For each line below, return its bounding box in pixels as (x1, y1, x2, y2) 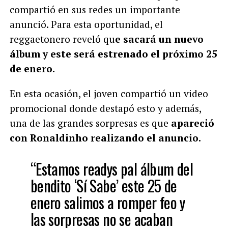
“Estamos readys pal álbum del (30, 157, 193, 180)
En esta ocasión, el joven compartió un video (9, 87, 208, 100)
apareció (170, 116, 214, 129)
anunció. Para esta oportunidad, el (9, 17, 163, 31)
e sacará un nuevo (115, 32, 204, 45)
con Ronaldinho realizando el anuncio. (9, 131, 201, 144)
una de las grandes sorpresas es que (9, 116, 171, 129)
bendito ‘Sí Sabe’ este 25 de (30, 174, 177, 197)
